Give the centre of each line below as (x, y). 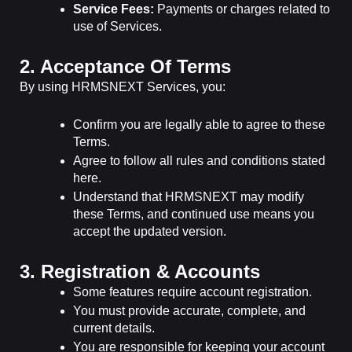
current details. (114, 328)
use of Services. (117, 27)
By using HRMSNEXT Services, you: (123, 87)
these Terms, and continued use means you (194, 214)
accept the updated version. (150, 231)
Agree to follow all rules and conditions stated (199, 160)
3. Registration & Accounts (140, 271)
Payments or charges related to (242, 9)
